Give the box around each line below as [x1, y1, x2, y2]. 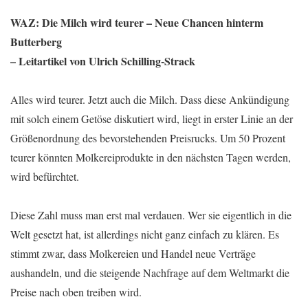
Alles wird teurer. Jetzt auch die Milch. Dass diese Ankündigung [10, 92, 289, 107]
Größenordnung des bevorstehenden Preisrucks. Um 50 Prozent [10, 131, 285, 145]
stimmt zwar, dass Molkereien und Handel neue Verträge [10, 246, 256, 261]
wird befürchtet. [10, 169, 79, 184]
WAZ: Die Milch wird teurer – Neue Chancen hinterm [10, 14, 263, 30]
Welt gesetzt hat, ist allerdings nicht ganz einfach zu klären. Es [10, 227, 279, 241]
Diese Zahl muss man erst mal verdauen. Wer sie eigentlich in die [10, 208, 291, 222]
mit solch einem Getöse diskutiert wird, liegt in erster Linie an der [10, 111, 293, 126]
